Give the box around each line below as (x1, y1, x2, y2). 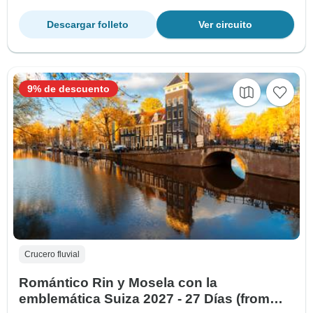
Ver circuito (198, 19, 252, 31)
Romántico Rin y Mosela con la (19, 275, 217, 291)
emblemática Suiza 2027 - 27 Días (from (19, 291, 270, 307)
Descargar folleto (47, 19, 129, 31)
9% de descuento (27, 83, 110, 95)
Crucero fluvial (24, 249, 80, 260)
